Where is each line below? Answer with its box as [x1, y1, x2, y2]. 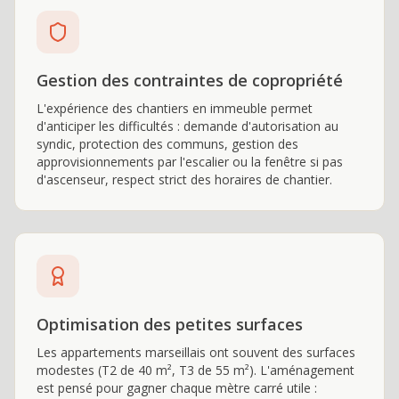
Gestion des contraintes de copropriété [37, 69, 343, 91]
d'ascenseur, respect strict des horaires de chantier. [37, 171, 332, 188]
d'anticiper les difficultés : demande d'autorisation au [37, 118, 338, 134]
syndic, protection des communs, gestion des [37, 135, 298, 152]
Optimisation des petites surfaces [37, 313, 303, 335]
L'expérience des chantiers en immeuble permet [37, 100, 313, 117]
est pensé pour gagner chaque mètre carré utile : [37, 379, 317, 396]
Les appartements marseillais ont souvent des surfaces [37, 344, 355, 361]
